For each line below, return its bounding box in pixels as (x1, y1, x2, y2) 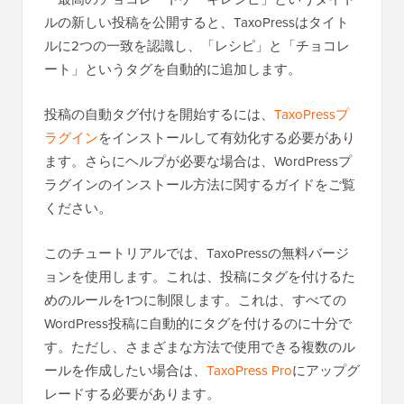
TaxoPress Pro (207, 361, 292, 381)
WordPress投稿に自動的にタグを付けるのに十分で (44, 314, 352, 334)
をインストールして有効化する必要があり (98, 128, 355, 148)
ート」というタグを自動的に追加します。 (44, 60, 301, 79)
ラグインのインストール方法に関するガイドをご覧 (44, 175, 355, 195)
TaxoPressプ (274, 105, 349, 124)
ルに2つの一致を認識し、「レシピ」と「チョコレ (44, 36, 350, 56)
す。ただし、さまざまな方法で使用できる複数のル (44, 337, 355, 357)
